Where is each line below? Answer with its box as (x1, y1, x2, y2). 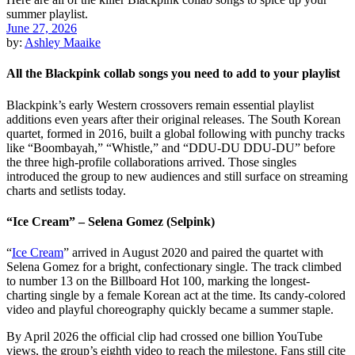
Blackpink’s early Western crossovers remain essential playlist (6, 97, 314, 112)
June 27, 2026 (6, 21, 77, 35)
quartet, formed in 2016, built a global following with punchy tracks (6, 126, 345, 140)
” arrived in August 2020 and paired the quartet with (63, 246, 323, 260)
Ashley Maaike (25, 36, 101, 49)
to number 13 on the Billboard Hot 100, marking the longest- (6, 274, 310, 288)
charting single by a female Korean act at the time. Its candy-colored (6, 288, 345, 303)
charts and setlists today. (6, 183, 126, 197)
